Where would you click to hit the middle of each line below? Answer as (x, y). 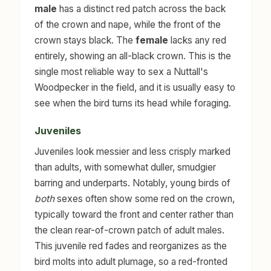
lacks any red (197, 40)
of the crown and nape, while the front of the (128, 24)
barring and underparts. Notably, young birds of (132, 183)
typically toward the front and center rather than (134, 215)
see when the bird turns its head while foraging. (133, 103)
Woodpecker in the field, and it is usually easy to (135, 87)
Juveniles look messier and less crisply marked (132, 152)
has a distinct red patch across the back (141, 8)
